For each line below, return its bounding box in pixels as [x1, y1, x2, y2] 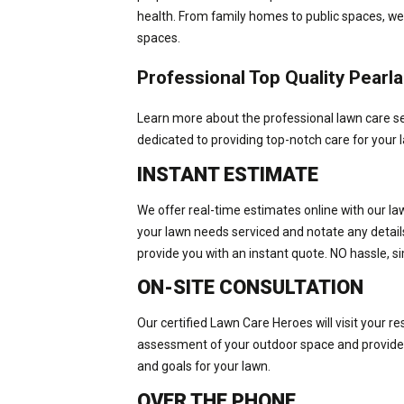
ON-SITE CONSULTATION [137, 276, 364, 299]
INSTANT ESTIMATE [137, 162, 319, 186]
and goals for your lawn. [137, 359, 271, 374]
